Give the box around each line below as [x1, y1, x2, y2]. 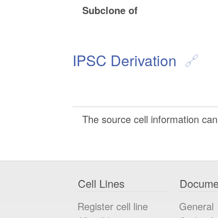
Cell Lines [78, 176, 125, 191]
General [179, 199, 214, 213]
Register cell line [77, 199, 148, 213]
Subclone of [82, 3, 138, 18]
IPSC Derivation [73, 50, 177, 71]
